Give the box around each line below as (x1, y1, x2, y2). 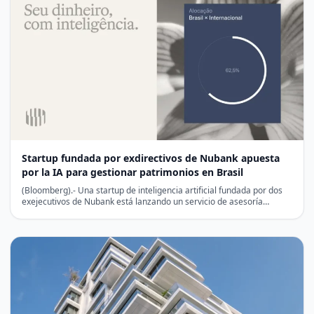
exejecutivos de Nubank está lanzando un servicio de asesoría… (22, 196, 269, 208)
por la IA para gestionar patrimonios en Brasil (22, 165, 243, 179)
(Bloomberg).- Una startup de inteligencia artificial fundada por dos (22, 184, 282, 197)
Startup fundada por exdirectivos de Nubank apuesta (22, 151, 280, 165)
